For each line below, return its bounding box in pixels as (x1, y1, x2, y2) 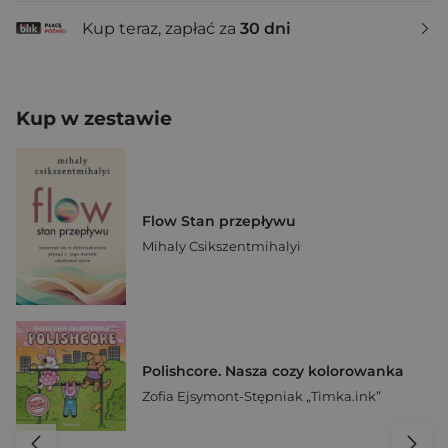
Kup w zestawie (16, 107, 172, 130)
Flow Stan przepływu (142, 212, 296, 231)
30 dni (240, 18, 291, 38)
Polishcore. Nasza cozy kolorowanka (142, 361, 404, 380)
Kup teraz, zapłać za (82, 18, 240, 38)
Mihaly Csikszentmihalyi (142, 238, 301, 255)
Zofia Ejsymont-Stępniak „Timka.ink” (142, 387, 381, 404)
